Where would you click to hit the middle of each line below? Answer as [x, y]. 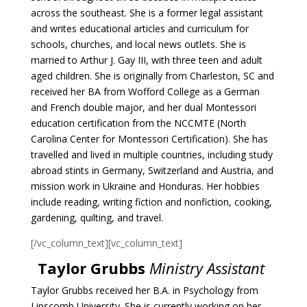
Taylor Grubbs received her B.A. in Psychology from [144, 290]
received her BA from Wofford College [116, 91]
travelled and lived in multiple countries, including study [151, 155]
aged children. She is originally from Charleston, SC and [152, 76]
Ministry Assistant [209, 268]
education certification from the [102, 123]
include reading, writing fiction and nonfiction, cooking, [151, 202]
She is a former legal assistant [196, 13]
